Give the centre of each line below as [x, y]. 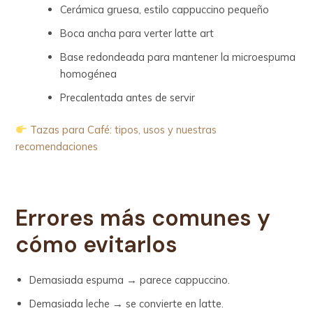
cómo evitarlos [97, 245]
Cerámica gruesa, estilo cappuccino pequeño [165, 10]
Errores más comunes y [143, 218]
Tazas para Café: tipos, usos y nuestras [124, 129]
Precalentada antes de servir [128, 98]
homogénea [89, 74]
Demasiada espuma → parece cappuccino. [130, 279]
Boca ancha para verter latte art [137, 34]
